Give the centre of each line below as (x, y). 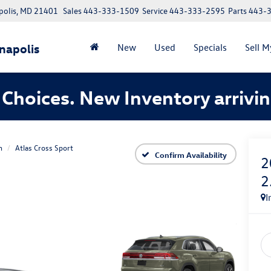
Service (155, 11)
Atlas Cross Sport (44, 148)
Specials (210, 47)
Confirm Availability (191, 154)
